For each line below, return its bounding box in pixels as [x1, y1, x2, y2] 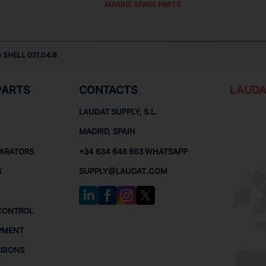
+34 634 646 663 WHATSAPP [79, 146, 188, 156]
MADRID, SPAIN [79, 126, 136, 137]
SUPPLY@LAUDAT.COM [79, 166, 168, 176]
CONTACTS [79, 84, 138, 97]
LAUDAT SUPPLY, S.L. [79, 107, 158, 117]
